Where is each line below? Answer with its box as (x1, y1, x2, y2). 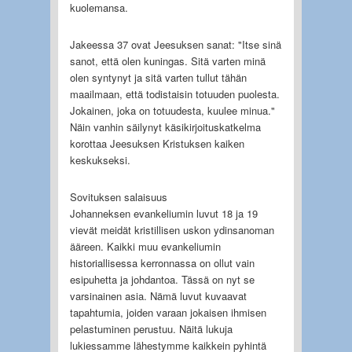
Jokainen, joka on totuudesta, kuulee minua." (69, 102, 275, 118)
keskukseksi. (69, 152, 130, 167)
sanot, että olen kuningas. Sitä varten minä (69, 53, 266, 68)
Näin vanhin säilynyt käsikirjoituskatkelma (69, 119, 261, 134)
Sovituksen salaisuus (69, 189, 167, 204)
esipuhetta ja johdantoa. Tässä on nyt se (69, 271, 255, 287)
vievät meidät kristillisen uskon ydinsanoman (69, 222, 274, 237)
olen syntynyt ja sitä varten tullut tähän (69, 69, 247, 85)
